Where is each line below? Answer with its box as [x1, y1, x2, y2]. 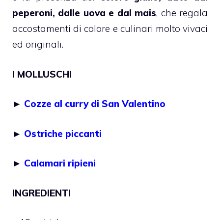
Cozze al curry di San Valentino [24, 98, 165, 110]
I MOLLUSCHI [12, 68, 72, 80]
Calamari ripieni [24, 157, 96, 169]
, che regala [156, 7, 208, 19]
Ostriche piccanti [24, 127, 102, 139]
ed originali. [12, 38, 63, 51]
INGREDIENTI [12, 187, 71, 199]
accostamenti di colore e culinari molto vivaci [12, 23, 208, 35]
